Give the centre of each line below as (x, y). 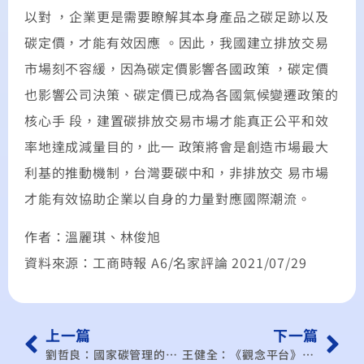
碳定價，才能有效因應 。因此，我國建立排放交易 (177, 43)
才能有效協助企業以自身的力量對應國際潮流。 (168, 199)
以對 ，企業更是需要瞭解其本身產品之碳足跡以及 (177, 17)
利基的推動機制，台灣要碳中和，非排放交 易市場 (177, 173)
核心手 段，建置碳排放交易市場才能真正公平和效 (177, 121)
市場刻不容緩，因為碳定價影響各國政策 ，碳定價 (177, 69)
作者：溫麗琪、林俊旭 (93, 236)
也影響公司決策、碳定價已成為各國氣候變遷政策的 (182, 95)
